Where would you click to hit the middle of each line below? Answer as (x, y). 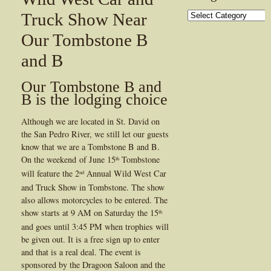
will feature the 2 (50, 173)
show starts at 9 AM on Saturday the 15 (90, 212)
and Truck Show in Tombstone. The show (93, 187)
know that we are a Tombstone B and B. (90, 146)
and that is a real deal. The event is (81, 252)
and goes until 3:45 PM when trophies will (95, 226)
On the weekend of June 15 (68, 159)
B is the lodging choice (94, 99)
